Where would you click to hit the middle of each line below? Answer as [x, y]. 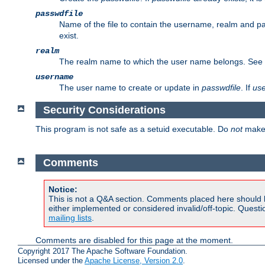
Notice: [63, 189]
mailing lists [70, 217]
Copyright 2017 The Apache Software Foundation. [103, 251]
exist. [69, 36]
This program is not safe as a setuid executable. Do [133, 129]
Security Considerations [104, 110]
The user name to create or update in [130, 88]
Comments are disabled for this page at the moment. [134, 240]
